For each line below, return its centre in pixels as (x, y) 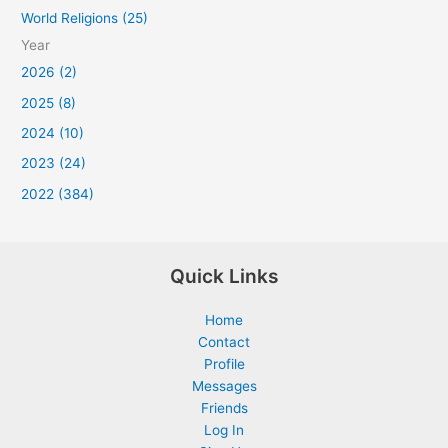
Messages (224, 386)
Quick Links (224, 276)
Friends (224, 408)
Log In (224, 430)
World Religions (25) (85, 18)
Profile (224, 364)
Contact (224, 342)
